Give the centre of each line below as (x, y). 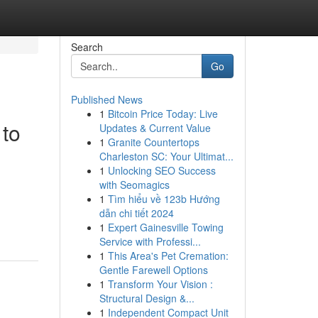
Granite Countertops (153, 142)
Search (87, 47)
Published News (106, 99)
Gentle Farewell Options (153, 270)
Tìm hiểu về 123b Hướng (164, 199)
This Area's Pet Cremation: (168, 256)
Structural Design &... (147, 298)
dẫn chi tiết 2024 (136, 213)
